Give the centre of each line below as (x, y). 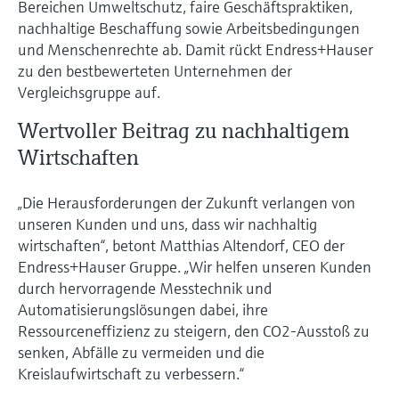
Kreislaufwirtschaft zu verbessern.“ (131, 373)
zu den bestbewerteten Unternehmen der (155, 70)
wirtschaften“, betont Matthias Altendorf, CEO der (181, 245)
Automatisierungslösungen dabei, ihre (143, 309)
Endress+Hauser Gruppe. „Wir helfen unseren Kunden (195, 266)
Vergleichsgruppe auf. (89, 92)
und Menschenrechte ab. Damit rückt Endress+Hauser (195, 49)
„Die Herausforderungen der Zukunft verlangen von (187, 202)
